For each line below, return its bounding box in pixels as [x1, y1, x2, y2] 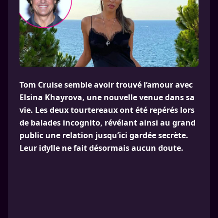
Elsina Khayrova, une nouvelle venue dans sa [19, 92, 195, 103]
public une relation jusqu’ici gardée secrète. [19, 130, 188, 141]
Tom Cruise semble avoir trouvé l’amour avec [19, 79, 193, 90]
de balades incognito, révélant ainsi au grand [19, 117, 196, 128]
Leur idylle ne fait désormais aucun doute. [19, 143, 183, 153]
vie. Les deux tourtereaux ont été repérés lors [19, 105, 195, 115]
